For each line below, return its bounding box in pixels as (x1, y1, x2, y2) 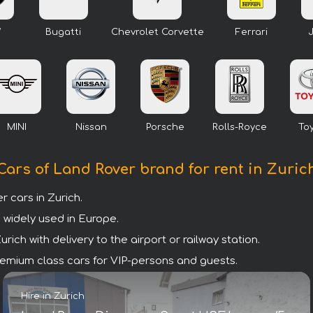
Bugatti (45, 27, 81, 38)
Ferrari (235, 27, 268, 38)
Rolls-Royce (212, 122, 267, 132)
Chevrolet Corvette (110, 27, 204, 38)
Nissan (75, 122, 107, 132)
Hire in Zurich (20, 291, 85, 301)
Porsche (145, 122, 184, 132)
